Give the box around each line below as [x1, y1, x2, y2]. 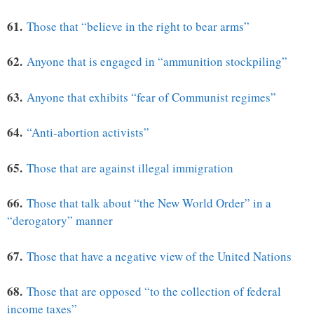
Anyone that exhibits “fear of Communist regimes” [27, 88, 276, 105]
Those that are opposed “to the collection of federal [27, 283, 281, 300]
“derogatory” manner [7, 212, 113, 229]
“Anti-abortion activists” [27, 124, 149, 141]
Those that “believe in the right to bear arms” [27, 18, 250, 34]
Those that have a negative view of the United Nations [27, 247, 292, 264]
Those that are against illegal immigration [27, 159, 233, 176]
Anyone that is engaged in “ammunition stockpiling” [27, 53, 287, 70]
